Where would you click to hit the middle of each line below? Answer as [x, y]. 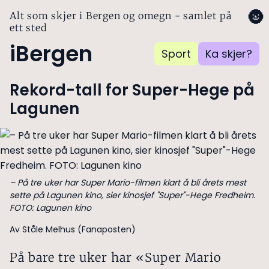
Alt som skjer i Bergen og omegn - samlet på [121, 16]
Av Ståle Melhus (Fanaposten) [73, 229]
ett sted [28, 28]
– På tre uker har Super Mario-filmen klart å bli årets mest [128, 183]
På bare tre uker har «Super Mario [116, 257]
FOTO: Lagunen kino [50, 208]
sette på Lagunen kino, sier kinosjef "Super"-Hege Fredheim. [132, 195]
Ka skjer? [229, 54]
